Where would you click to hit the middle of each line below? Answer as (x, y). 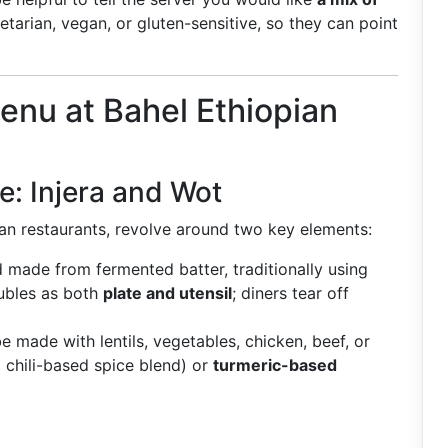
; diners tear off (290, 293)
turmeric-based (275, 365)
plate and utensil (167, 293)
